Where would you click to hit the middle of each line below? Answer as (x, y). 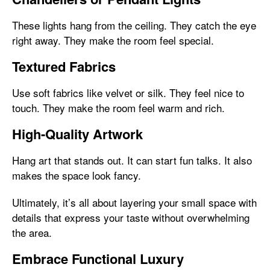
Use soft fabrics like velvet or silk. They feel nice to (128, 92)
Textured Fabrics (64, 66)
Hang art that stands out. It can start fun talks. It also (132, 160)
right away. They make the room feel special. (113, 40)
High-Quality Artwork (77, 133)
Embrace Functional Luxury (98, 258)
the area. (32, 232)
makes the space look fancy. (77, 175)
